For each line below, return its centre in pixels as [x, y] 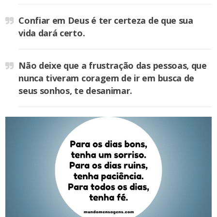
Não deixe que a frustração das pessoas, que [113, 66]
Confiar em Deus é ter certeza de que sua [106, 21]
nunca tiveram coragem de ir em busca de [107, 78]
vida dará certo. [52, 33]
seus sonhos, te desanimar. [76, 91]
